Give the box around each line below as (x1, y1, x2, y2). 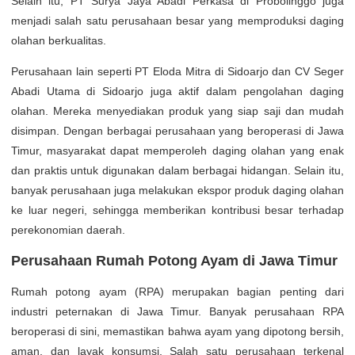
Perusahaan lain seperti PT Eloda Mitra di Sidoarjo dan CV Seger (11, 64, 344, 78)
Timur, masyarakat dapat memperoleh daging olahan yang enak (11, 143, 344, 157)
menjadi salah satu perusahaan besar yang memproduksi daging (11, 13, 344, 27)
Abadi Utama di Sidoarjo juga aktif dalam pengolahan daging (11, 84, 344, 97)
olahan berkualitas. (11, 33, 106, 47)
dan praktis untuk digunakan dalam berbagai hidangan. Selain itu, (11, 163, 344, 177)
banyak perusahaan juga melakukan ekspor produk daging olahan (11, 183, 344, 197)
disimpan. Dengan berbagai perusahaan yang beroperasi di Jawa (11, 124, 344, 137)
